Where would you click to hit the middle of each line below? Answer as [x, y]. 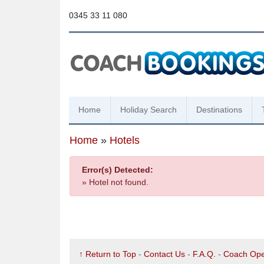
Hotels [125, 140]
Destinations [219, 110]
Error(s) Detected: [118, 170]
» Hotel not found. [115, 182]
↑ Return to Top [108, 254]
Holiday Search [148, 110]
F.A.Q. [204, 254]
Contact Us [164, 254]
